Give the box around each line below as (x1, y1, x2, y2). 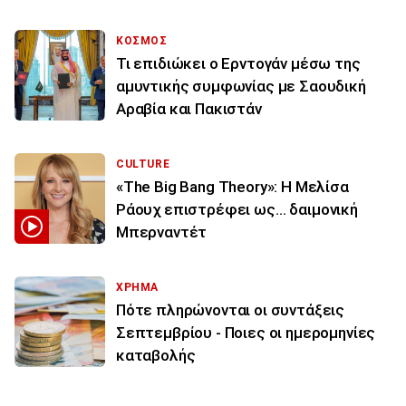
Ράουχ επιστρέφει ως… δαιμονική (116, 199, 358, 218)
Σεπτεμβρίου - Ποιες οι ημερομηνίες (116, 323, 376, 342)
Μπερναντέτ (116, 222, 208, 241)
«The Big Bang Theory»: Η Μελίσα (116, 177, 349, 196)
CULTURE (116, 157, 170, 170)
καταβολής (116, 345, 196, 364)
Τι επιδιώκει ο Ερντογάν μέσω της (116, 53, 361, 72)
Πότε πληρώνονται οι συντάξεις (116, 300, 345, 319)
